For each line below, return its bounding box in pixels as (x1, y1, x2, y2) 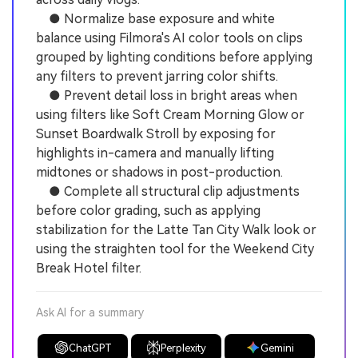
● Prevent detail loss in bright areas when (36, 88, 297, 104)
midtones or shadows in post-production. (36, 165, 283, 181)
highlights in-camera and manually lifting (36, 145, 274, 161)
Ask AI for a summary (36, 306, 144, 320)
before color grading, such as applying (36, 203, 261, 219)
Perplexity (161, 341, 207, 354)
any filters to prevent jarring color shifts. (36, 69, 278, 85)
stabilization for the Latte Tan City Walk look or (36, 222, 316, 238)
